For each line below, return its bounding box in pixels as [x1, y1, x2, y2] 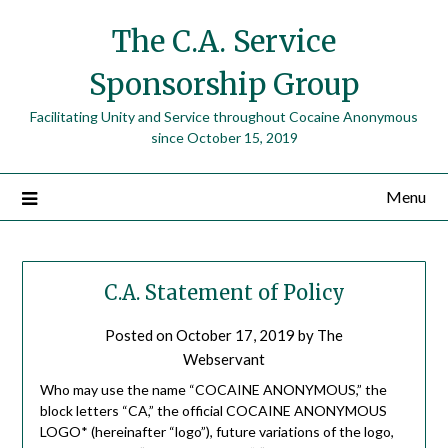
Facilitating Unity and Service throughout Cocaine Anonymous [30, 108, 418, 125]
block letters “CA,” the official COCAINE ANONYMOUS [39, 402, 387, 420]
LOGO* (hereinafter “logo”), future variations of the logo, [39, 423, 394, 441]
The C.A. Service [112, 23, 336, 60]
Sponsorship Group [89, 66, 359, 103]
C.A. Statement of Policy [103, 280, 345, 306]
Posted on [105, 326, 176, 345]
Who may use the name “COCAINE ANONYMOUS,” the [39, 381, 387, 399]
